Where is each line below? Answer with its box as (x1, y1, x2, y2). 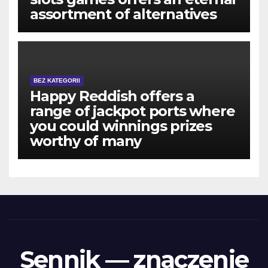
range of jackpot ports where (30, 102, 235, 120)
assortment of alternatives (30, 5, 217, 23)
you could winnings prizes (30, 117, 212, 135)
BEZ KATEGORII (33, 77, 80, 84)
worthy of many (30, 132, 142, 150)
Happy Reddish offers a (30, 87, 194, 105)
